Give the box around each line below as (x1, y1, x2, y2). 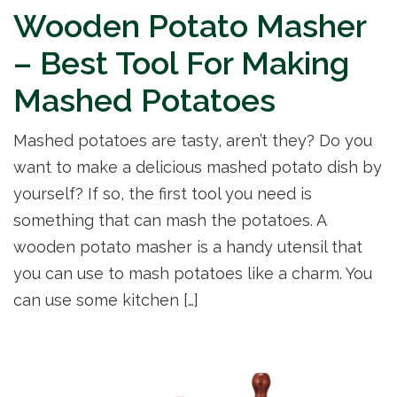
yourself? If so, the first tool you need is (13, 184, 312, 204)
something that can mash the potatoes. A (13, 211, 326, 230)
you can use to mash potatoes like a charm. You (13, 264, 372, 284)
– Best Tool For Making (13, 44, 349, 82)
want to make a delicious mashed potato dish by (13, 158, 382, 177)
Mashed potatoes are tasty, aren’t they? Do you (13, 131, 372, 151)
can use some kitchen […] (13, 291, 198, 310)
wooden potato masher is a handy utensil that (13, 237, 362, 257)
